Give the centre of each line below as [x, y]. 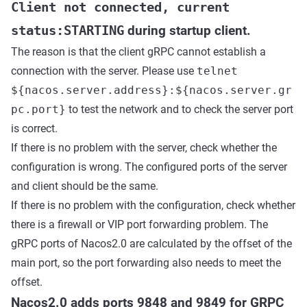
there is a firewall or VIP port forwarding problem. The [139, 224]
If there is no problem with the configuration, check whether [153, 205]
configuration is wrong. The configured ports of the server [149, 167]
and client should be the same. [85, 186]
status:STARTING [67, 30]
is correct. [34, 128]
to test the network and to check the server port [180, 109]
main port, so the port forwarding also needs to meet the [146, 263]
